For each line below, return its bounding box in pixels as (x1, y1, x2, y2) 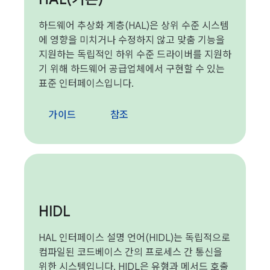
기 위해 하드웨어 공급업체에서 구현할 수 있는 (39, 63, 225, 75)
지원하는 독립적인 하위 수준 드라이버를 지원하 (39, 49, 231, 61)
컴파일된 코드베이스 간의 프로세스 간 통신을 (39, 246, 222, 259)
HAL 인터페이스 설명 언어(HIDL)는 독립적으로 (39, 232, 230, 244)
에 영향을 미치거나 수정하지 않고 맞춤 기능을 (39, 34, 225, 46)
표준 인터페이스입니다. (39, 78, 134, 90)
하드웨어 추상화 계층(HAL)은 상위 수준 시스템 (39, 20, 229, 32)
